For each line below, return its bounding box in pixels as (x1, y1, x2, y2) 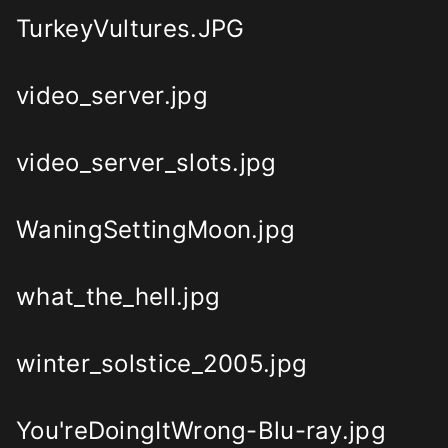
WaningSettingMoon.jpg (16, 215, 296, 245)
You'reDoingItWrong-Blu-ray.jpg (16, 416, 386, 446)
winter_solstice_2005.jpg (16, 349, 308, 379)
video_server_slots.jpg (16, 148, 277, 178)
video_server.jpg (16, 81, 208, 111)
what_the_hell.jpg (16, 282, 221, 312)
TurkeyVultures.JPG (16, 14, 245, 44)
